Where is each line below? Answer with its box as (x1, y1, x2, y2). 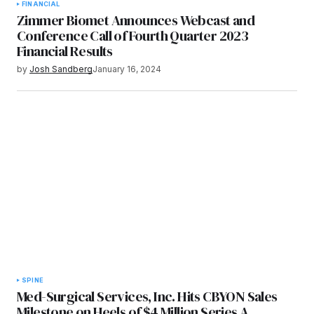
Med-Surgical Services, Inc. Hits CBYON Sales (17, 286, 278, 306)
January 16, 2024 (93, 63, 161, 74)
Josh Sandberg (29, 63, 93, 74)
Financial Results (17, 41, 113, 61)
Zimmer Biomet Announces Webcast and (17, 10, 254, 30)
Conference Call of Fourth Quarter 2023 (17, 25, 249, 46)
